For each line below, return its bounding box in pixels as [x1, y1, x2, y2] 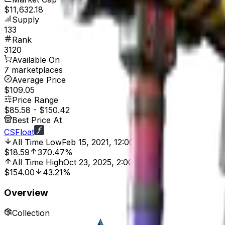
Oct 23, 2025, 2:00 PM [63, 157, 149, 168]
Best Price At [12, 115, 62, 126]
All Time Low [12, 137, 62, 148]
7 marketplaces [4, 65, 63, 75]
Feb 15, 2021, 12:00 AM [62, 137, 150, 148]
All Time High [12, 157, 63, 168]
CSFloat [4, 127, 34, 138]
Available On [12, 55, 60, 65]
